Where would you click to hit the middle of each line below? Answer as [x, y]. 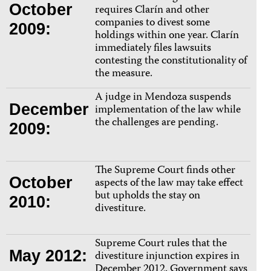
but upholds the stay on [148, 197]
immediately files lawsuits [153, 49]
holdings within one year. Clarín [167, 36]
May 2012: [48, 256]
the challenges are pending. [157, 123]
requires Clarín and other [152, 11]
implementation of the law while [168, 111]
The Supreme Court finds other [165, 171]
